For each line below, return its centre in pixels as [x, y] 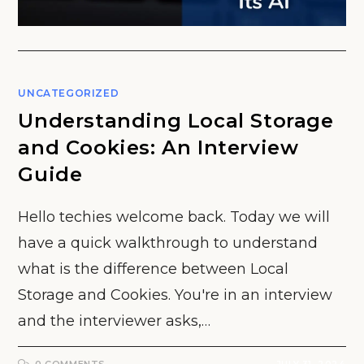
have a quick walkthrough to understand [168, 243]
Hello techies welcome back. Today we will [174, 217]
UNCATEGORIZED [69, 93]
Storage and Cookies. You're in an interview [175, 295]
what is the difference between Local [154, 269]
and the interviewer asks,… [115, 321]
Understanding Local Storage [176, 121]
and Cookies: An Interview [158, 147]
